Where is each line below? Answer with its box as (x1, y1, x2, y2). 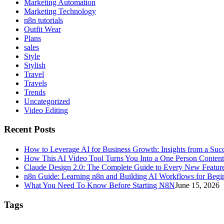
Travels (24, 78, 47, 87)
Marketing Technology (24, 6, 96, 15)
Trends (24, 87, 45, 96)
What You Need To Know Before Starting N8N (24, 181, 175, 190)
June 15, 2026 (175, 181, 219, 190)
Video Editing (24, 105, 68, 114)
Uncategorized (24, 96, 70, 105)
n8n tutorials (24, 15, 63, 24)
